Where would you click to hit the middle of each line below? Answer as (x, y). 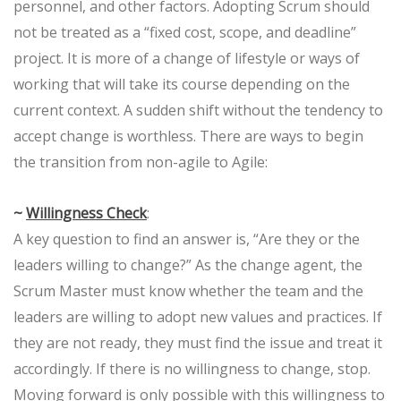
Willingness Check (86, 213)
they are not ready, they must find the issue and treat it (198, 343)
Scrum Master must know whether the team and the (188, 291)
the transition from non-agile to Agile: (141, 162)
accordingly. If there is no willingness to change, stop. (192, 369)
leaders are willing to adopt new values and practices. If (198, 317)
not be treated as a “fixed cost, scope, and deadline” (185, 33)
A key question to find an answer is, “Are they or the (187, 239)
